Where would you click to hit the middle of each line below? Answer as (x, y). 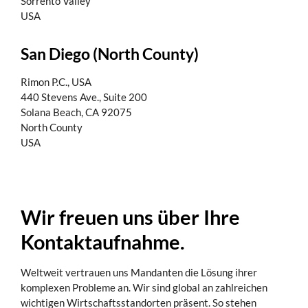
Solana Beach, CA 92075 (76, 112)
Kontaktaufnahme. (103, 242)
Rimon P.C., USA (56, 82)
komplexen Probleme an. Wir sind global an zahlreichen (144, 288)
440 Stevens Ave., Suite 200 (84, 97)
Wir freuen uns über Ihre (130, 217)
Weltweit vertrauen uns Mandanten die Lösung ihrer (139, 273)
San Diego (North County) (110, 54)
